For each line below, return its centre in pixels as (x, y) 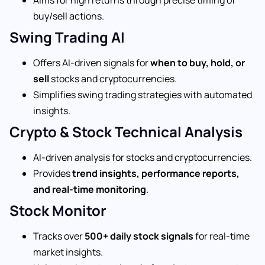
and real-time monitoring (90, 189)
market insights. (68, 252)
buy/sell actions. (69, 16)
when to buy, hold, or (198, 62)
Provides (53, 173)
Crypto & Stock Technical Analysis (126, 131)
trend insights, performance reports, (156, 173)
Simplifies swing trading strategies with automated (143, 94)
